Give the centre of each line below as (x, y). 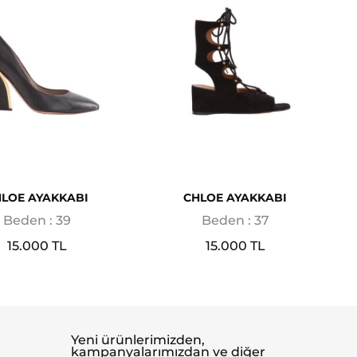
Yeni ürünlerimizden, (138, 340)
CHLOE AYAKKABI (235, 198)
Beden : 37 (235, 221)
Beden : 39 (37, 221)
